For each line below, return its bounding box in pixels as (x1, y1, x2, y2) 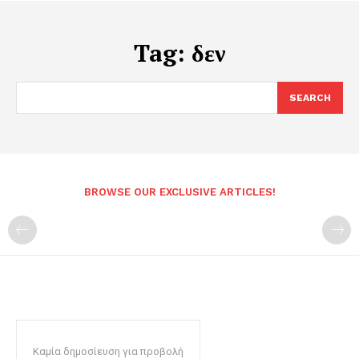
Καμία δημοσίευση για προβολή (33, 345, 184, 357)
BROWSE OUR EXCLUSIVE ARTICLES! (83, 186, 276, 198)
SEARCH (289, 92, 331, 103)
